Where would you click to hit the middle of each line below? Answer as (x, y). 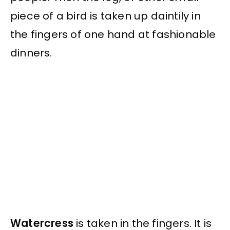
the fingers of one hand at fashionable (113, 34)
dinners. (31, 53)
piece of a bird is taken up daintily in (106, 16)
